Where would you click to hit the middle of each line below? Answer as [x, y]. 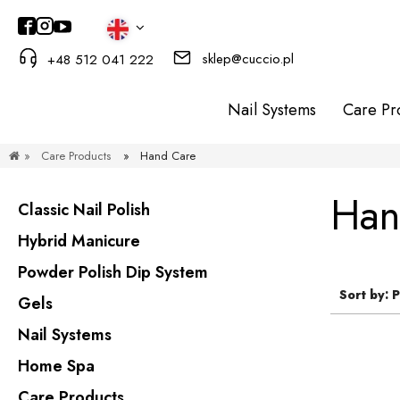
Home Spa [56, 366]
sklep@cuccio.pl [248, 58]
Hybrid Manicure [79, 241]
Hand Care [167, 156]
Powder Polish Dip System [113, 272]
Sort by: [366, 295]
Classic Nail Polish [84, 210]
